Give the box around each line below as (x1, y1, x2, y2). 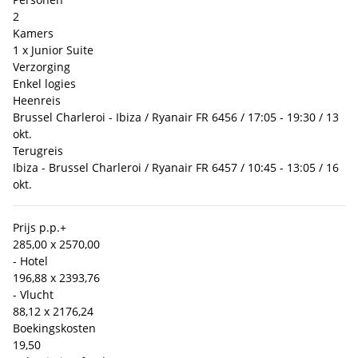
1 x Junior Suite (13, 42, 93, 58)
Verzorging (13, 58, 70, 74)
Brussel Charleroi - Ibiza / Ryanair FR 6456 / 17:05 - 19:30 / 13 (13, 109, 339, 125)
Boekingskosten (13, 320, 96, 336)
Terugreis (13, 142, 63, 158)
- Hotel (13, 253, 48, 268)
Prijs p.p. (13, 219, 60, 235)
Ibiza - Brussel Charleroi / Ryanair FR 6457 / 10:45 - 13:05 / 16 (13, 159, 339, 175)
